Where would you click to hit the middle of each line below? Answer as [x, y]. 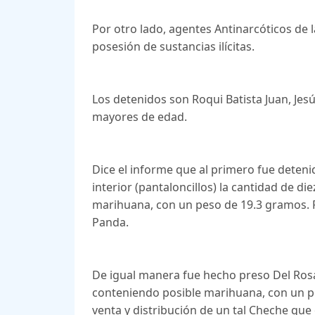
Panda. [110, 223]
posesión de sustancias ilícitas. [173, 47]
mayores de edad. [139, 117]
